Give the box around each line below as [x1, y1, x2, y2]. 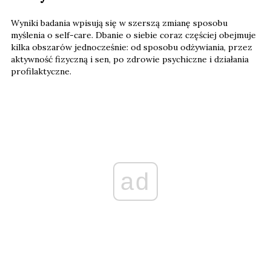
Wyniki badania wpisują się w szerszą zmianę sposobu [11, 17, 227, 28]
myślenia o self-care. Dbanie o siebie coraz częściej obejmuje [11, 29, 256, 41]
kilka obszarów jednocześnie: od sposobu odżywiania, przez [11, 41, 252, 53]
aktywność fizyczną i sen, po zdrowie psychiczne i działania [11, 53, 249, 65]
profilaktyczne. [11, 65, 71, 77]
